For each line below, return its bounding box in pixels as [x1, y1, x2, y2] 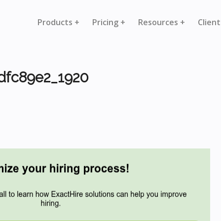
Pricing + [92, 17, 125, 28]
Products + [37, 17, 79, 28]
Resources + [138, 17, 185, 28]
